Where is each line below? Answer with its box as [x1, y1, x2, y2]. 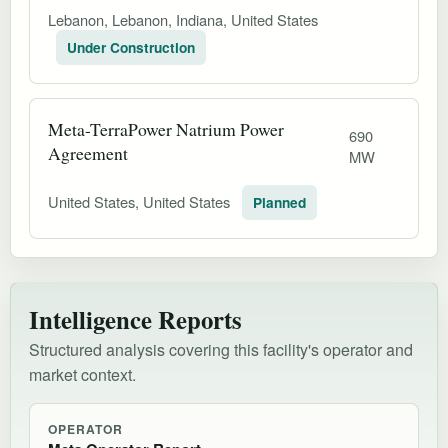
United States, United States [48, 190, 234, 212]
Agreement [48, 140, 128, 165]
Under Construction [67, 37, 195, 57]
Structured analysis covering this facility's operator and [29, 337, 413, 361]
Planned [253, 192, 306, 212]
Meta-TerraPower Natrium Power [48, 116, 284, 141]
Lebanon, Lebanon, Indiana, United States [48, 8, 318, 30]
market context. [29, 362, 136, 386]
